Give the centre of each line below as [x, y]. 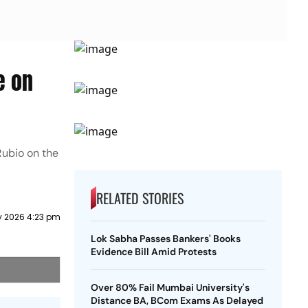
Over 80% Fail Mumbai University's [170, 287]
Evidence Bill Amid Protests [153, 252]
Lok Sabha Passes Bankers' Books [165, 239]
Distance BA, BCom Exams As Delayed [177, 300]
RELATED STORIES [140, 198]
